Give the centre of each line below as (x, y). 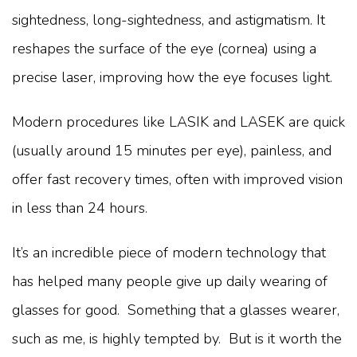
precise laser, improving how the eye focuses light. (172, 78)
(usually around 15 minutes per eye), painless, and (172, 151)
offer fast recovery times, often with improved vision (177, 180)
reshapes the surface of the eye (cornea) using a (164, 49)
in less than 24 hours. (80, 208)
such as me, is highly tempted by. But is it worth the (177, 339)
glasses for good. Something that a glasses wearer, (176, 310)
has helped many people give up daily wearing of (170, 282)
